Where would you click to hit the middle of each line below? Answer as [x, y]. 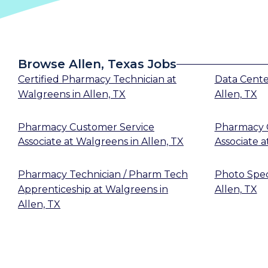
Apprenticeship [54, 189]
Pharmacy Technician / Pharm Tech [103, 174]
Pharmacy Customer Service [86, 127]
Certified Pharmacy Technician [91, 79]
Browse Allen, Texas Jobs [97, 64]
